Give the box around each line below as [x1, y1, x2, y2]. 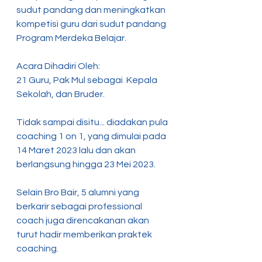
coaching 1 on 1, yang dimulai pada [16, 132, 168, 141]
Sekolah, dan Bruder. [16, 89, 105, 99]
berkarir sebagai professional [16, 202, 144, 211]
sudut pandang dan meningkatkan [16, 5, 167, 15]
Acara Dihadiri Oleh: [16, 61, 100, 71]
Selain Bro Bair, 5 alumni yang [16, 188, 141, 197]
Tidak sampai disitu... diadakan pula [16, 118, 170, 127]
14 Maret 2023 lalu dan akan [16, 146, 137, 155]
